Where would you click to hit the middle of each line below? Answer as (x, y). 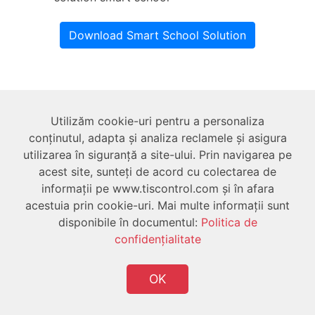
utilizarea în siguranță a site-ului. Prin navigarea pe (157, 155)
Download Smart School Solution (157, 35)
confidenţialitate (157, 239)
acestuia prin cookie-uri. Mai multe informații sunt (157, 205)
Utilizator (42, 179)
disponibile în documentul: (129, 222)
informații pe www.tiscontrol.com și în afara (157, 188)
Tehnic (34, 137)
